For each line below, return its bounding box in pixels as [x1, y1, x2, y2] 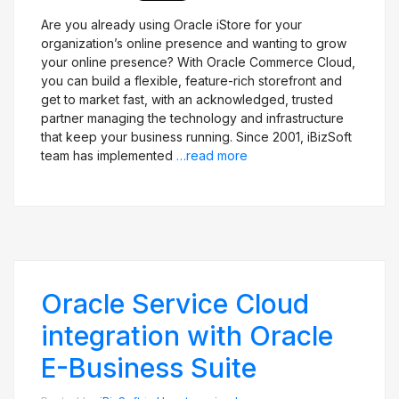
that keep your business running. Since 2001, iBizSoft [41, 129, 352, 144]
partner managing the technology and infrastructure [41, 110, 344, 126]
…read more [176, 148, 248, 163]
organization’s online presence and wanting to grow [41, 36, 346, 51]
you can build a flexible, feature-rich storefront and [41, 73, 342, 88]
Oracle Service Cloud [41, 288, 309, 320]
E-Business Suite [41, 352, 256, 384]
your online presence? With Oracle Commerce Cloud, [41, 54, 355, 69]
